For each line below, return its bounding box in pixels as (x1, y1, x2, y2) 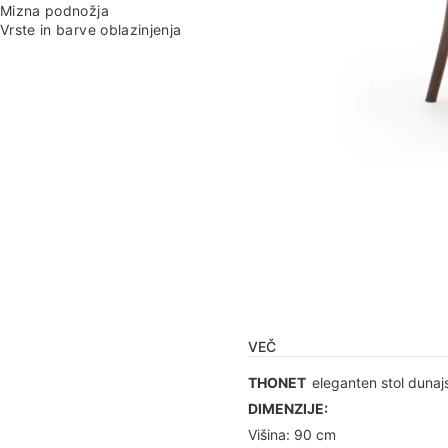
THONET (248, 374, 312, 392)
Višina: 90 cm (248, 426, 336, 444)
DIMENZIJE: (248, 400, 328, 418)
